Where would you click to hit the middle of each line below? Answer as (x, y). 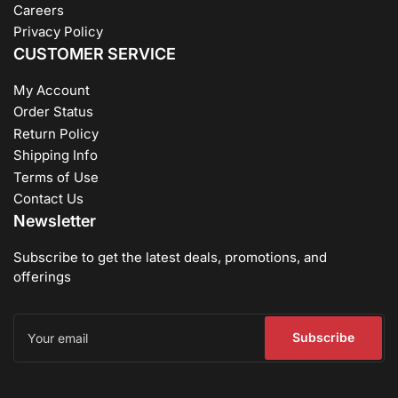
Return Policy (56, 133)
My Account (52, 90)
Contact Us (48, 199)
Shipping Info (56, 155)
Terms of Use (56, 177)
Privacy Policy (58, 32)
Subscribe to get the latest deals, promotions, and (170, 257)
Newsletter (55, 220)
